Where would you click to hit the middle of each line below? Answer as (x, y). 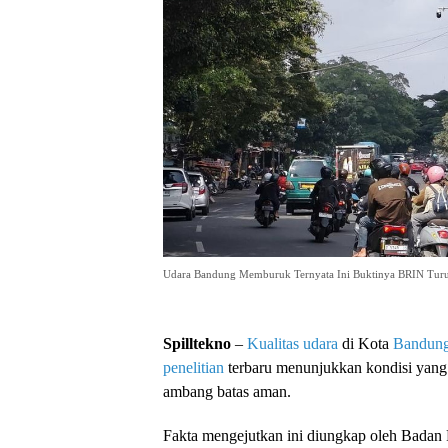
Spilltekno (197, 343)
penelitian (193, 367)
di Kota (365, 343)
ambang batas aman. (227, 391)
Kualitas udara (292, 343)
